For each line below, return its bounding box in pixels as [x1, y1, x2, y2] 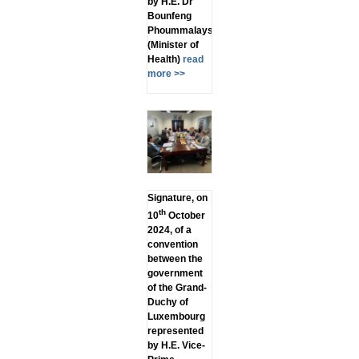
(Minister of [147, 39, 199, 51]
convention [147, 239, 198, 251]
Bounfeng [147, 10, 192, 22]
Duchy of [147, 296, 188, 309]
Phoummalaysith [147, 25, 224, 37]
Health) [147, 54, 180, 66]
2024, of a [147, 224, 192, 236]
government [147, 268, 203, 280]
